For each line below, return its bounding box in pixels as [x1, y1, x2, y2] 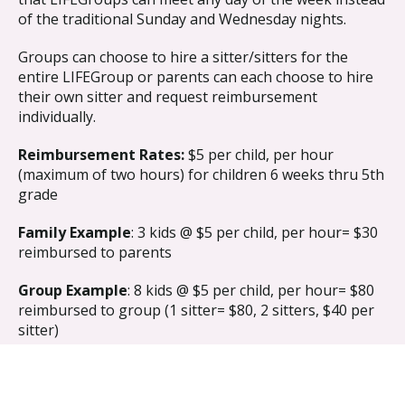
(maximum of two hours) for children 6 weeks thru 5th [18, 164, 384, 184]
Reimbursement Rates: [18, 144, 188, 165]
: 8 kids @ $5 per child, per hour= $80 [127, 279, 374, 300]
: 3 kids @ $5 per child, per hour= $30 [131, 221, 378, 242]
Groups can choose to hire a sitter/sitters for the [18, 46, 348, 67]
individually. [18, 106, 96, 127]
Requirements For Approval [18, 360, 282, 382]
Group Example [18, 279, 127, 300]
